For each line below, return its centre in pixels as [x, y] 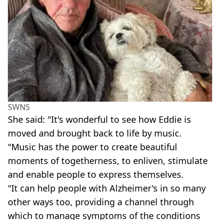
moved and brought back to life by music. [95, 133]
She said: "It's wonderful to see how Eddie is [99, 120]
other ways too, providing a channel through [101, 202]
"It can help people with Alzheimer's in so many [107, 188]
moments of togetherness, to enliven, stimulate [108, 161]
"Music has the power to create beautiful [93, 147]
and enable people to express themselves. [96, 175]
